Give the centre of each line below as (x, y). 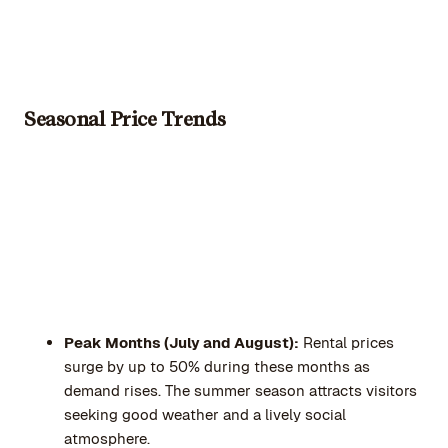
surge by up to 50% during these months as (217, 366)
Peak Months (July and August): (181, 342)
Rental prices (346, 342)
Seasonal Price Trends (125, 119)
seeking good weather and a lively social (205, 414)
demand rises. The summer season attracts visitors (240, 390)
